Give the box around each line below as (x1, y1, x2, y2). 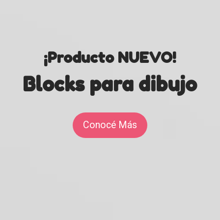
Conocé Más (83, 119, 137, 131)
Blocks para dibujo (23, 72, 197, 96)
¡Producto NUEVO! (44, 49, 176, 67)
